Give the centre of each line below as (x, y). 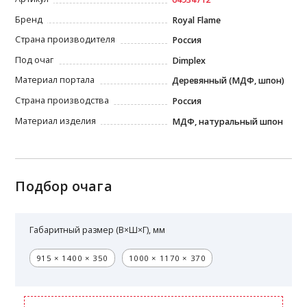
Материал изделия (56, 121)
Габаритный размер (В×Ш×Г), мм (98, 230)
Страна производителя (65, 40)
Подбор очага (64, 186)
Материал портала (55, 80)
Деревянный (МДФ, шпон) (229, 81)
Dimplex (189, 60)
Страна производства (62, 100)
